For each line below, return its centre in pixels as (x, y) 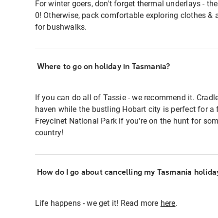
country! (49, 132)
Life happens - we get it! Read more (98, 203)
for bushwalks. (61, 27)
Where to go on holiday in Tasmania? (103, 66)
